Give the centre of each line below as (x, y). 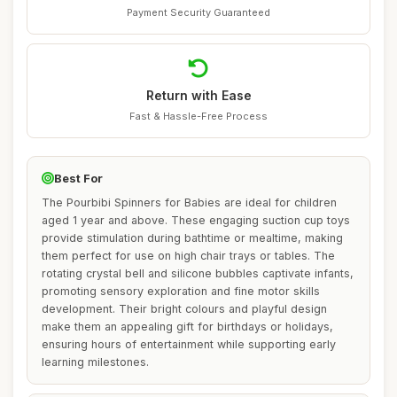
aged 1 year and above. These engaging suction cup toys (196, 220)
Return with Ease (198, 95)
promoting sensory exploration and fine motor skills (181, 291)
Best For (78, 178)
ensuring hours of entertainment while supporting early (189, 344)
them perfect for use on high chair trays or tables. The (188, 256)
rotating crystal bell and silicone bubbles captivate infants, (198, 273)
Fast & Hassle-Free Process (198, 116)
